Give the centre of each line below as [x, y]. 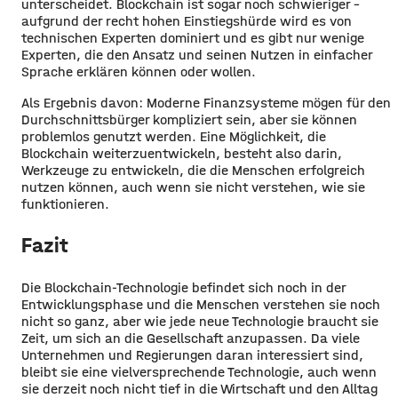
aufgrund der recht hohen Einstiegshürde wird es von [187, 20]
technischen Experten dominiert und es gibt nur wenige [193, 37]
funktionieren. [65, 203]
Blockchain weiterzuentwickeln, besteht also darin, [182, 153]
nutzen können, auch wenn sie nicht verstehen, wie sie [193, 187]
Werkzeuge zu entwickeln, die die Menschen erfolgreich [193, 170]
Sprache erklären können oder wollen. [139, 71]
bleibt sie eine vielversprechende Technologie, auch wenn [199, 371]
